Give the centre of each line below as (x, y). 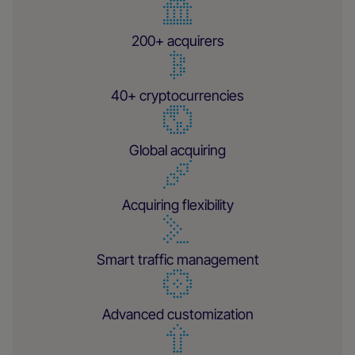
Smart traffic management (177, 260)
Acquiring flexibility (177, 205)
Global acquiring (177, 150)
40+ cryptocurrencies (177, 95)
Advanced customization (177, 314)
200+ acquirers (177, 41)
